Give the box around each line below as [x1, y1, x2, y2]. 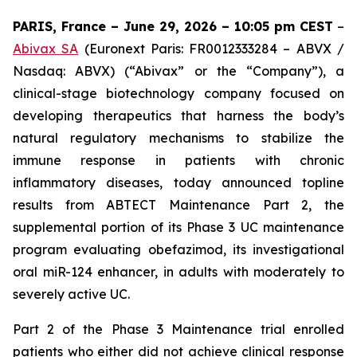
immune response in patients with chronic [13, 152, 344, 168]
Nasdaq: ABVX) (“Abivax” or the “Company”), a [13, 63, 344, 79]
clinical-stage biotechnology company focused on [13, 85, 344, 101]
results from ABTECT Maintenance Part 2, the [13, 197, 344, 213]
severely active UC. [13, 286, 130, 302]
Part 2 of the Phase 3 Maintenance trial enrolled [13, 321, 344, 337]
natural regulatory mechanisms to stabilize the [13, 130, 344, 146]
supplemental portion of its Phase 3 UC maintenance [13, 219, 344, 235]
